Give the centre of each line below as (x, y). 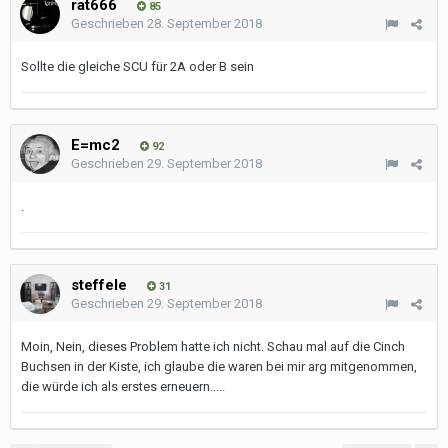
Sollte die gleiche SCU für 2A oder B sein (137, 66)
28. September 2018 (204, 23)
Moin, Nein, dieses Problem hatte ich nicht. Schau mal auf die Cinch (213, 346)
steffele (99, 285)
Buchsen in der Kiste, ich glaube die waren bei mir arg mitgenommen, (219, 366)
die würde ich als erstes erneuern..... (123, 386)
